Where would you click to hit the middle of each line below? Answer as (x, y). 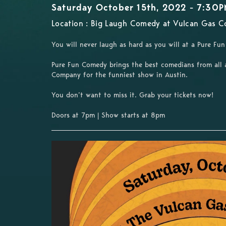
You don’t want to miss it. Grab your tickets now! (132, 95)
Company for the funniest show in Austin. (121, 75)
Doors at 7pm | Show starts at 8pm (108, 115)
